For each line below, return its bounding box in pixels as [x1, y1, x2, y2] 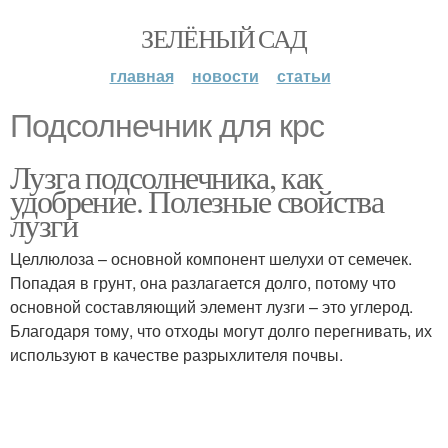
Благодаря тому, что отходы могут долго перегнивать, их [10, 319, 432, 342]
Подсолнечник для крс [10, 108, 324, 144]
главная [109, 64, 174, 87]
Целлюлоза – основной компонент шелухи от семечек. [10, 247, 412, 270]
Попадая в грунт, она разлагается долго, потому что [10, 271, 396, 294]
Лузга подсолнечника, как [10, 155, 323, 198]
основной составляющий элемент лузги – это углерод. [10, 295, 413, 318]
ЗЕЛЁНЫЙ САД [141, 21, 307, 55]
